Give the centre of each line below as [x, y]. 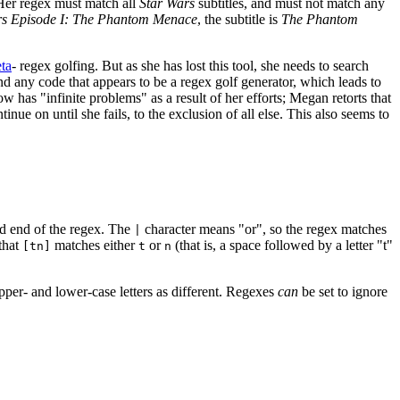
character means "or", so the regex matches [264, 229]
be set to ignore [343, 292]
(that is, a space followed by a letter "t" [282, 246]
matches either [95, 246]
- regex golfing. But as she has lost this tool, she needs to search [190, 65]
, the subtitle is [239, 19]
